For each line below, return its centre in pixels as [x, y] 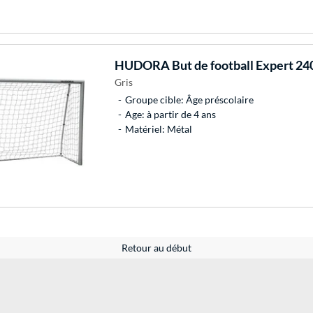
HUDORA [142, 65]
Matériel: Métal [158, 129]
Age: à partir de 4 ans [170, 114]
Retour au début [156, 247]
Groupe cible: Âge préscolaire [189, 99]
